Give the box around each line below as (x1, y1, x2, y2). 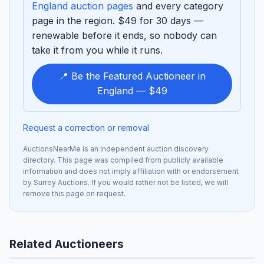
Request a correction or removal (23, 122, 149, 133)
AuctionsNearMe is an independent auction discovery (23, 144, 209, 153)
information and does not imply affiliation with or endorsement (23, 166, 239, 176)
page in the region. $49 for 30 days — (32, 14, 203, 27)
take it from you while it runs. (32, 44, 163, 56)
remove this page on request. (23, 189, 126, 198)
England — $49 (97, 85, 167, 97)
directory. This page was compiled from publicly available (23, 155, 223, 164)
